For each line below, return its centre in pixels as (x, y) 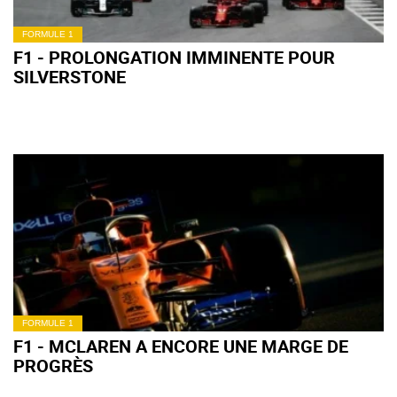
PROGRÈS (53, 366)
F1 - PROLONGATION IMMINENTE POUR (174, 57)
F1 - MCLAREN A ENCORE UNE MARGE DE (181, 346)
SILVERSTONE (70, 77)
